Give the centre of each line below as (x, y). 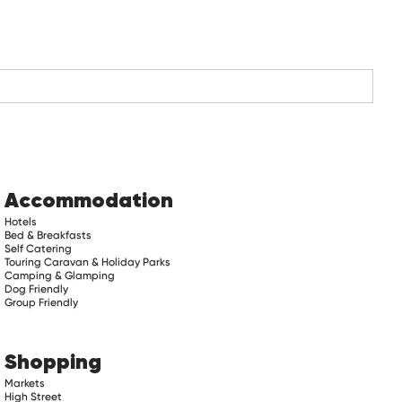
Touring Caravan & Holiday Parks (88, 262)
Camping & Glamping (60, 275)
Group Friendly (42, 302)
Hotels (21, 221)
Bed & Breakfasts (48, 235)
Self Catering (39, 248)
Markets (25, 383)
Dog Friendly (37, 288)
